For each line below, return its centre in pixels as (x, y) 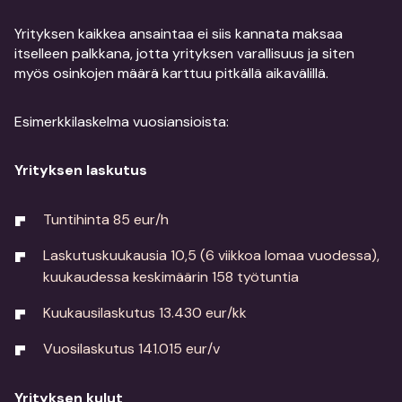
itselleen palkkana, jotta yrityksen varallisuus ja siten (184, 53)
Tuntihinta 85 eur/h (106, 219)
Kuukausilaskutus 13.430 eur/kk (145, 313)
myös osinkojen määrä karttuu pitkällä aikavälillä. (171, 73)
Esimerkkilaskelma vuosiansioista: (122, 122)
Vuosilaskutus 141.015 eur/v (131, 349)
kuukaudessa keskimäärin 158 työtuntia (171, 277)
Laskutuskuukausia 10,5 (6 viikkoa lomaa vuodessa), (211, 255)
